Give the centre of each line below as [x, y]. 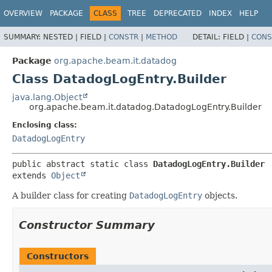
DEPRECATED [178, 13]
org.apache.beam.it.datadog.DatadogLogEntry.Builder [145, 107]
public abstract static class [83, 164]
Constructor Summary [87, 225]
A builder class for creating [71, 195]
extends [32, 175]
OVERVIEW [23, 13]
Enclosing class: [45, 125]
